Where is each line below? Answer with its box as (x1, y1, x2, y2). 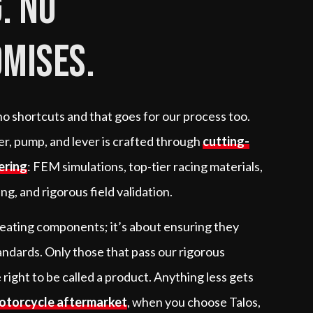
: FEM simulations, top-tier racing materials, (27, 158, 263, 174)
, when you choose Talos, (127, 293, 261, 310)
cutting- (203, 133, 250, 149)
